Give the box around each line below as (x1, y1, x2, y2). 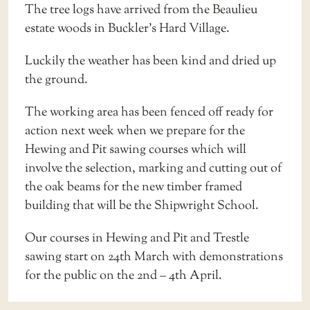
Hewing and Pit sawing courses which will (25, 140, 246, 159)
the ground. (25, 70, 88, 89)
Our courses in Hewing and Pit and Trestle (25, 228, 249, 248)
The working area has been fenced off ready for (25, 102, 273, 122)
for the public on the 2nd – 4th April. (25, 266, 222, 285)
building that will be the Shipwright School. (25, 196, 259, 215)
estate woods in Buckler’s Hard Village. (25, 19, 230, 38)
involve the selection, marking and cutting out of (25, 158, 282, 178)
